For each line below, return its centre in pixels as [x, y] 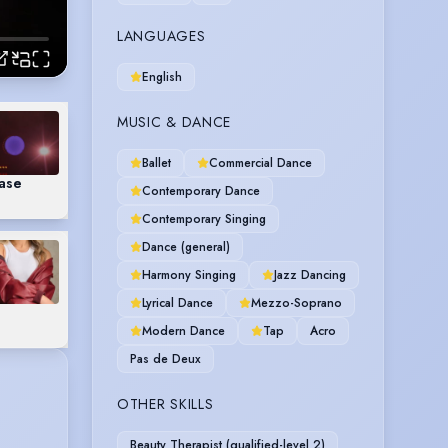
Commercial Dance [260, 162]
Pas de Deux [165, 358]
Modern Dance [183, 330]
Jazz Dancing [310, 274]
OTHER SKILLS [165, 403]
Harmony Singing [189, 274]
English [162, 76]
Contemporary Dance [201, 190]
